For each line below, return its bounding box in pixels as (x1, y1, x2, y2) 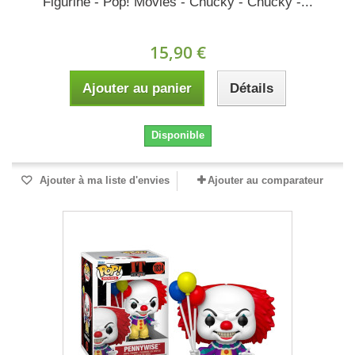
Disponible (151, 129, 204, 141)
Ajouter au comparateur (208, 174, 323, 186)
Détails (229, 81, 273, 96)
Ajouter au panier (82, 81, 192, 96)
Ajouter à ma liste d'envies (36, 174, 170, 186)
